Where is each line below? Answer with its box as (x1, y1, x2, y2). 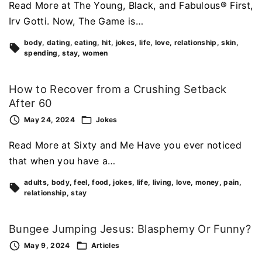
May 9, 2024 (24, 241, 70, 250)
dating (46, 38, 70, 47)
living (152, 178, 172, 187)
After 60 (9, 96, 53, 110)
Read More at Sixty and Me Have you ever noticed (9, 139, 242, 151)
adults (24, 178, 47, 187)
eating (74, 38, 98, 47)
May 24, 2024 (24, 115, 75, 125)
